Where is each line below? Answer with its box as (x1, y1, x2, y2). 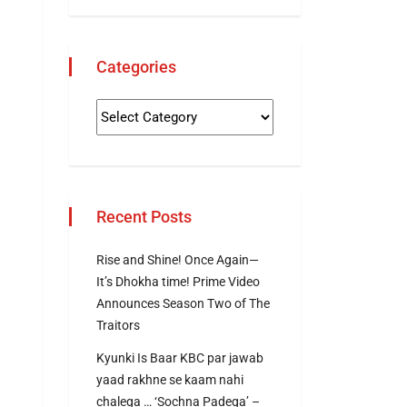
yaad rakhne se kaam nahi (96, 372, 243, 388)
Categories (96, 57, 176, 77)
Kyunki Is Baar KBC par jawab (96, 351, 263, 366)
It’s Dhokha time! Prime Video (96, 274, 260, 290)
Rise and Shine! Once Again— (96, 253, 259, 268)
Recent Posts (96, 207, 192, 227)
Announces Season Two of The (96, 296, 270, 312)
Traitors (96, 318, 140, 333)
